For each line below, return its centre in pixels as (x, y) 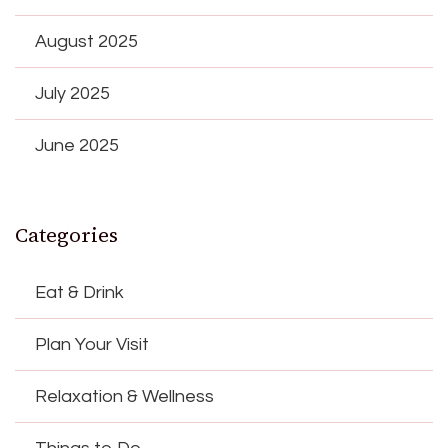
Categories (66, 234)
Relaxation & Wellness (124, 396)
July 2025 (72, 93)
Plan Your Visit (92, 344)
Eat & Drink (79, 292)
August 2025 (86, 41)
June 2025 (77, 145)
